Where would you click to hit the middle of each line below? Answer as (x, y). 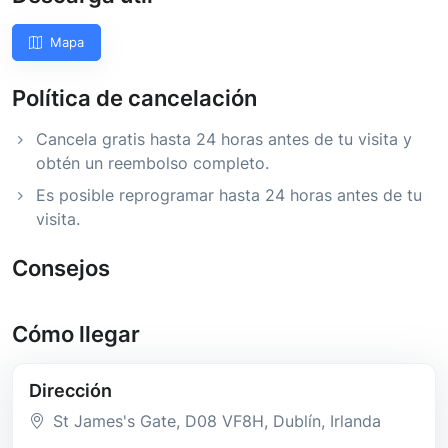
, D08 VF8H (220, 421)
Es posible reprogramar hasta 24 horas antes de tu (229, 195)
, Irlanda (351, 421)
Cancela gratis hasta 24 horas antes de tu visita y (224, 139)
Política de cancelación (134, 98)
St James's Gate (114, 421)
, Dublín (292, 421)
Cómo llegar (76, 334)
